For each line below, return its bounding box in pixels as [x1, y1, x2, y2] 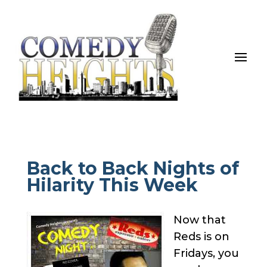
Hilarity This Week [26, 173, 198, 196]
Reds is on [173, 229, 229, 243]
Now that [173, 213, 226, 226]
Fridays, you [173, 246, 239, 260]
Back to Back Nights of [26, 157, 239, 179]
